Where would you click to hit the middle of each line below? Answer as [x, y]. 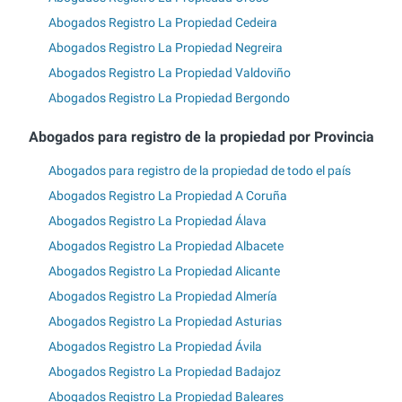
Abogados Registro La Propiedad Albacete [166, 245]
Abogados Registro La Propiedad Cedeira [163, 23]
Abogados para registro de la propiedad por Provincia [201, 137]
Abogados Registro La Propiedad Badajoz [165, 371]
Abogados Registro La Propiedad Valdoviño [170, 73]
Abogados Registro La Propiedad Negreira [166, 48]
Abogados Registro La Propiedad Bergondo [169, 98]
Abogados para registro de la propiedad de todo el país [200, 170]
